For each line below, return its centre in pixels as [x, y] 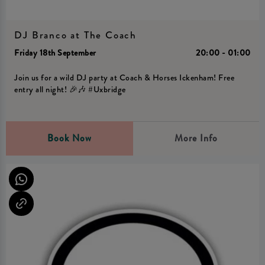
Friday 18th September [55, 53]
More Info [196, 138]
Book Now [69, 138]
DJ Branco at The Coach [75, 35]
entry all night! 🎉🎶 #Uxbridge [70, 89]
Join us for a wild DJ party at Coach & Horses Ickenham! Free [125, 77]
